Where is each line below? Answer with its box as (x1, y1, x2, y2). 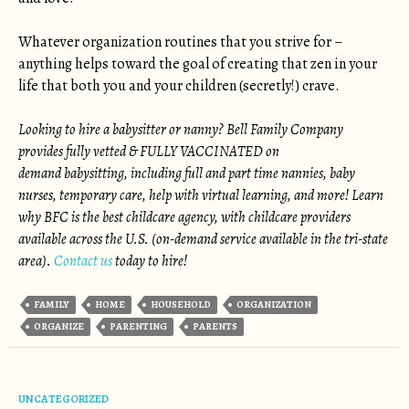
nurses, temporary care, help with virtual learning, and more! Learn (18, 185, 383, 205)
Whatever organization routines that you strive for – (18, 32, 343, 52)
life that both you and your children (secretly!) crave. (18, 76, 340, 96)
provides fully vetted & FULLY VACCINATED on (18, 142, 279, 162)
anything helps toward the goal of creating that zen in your (18, 54, 377, 74)
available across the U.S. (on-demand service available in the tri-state (18, 229, 388, 249)
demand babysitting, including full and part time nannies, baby (18, 163, 355, 184)
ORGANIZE (34, 320, 84, 333)
